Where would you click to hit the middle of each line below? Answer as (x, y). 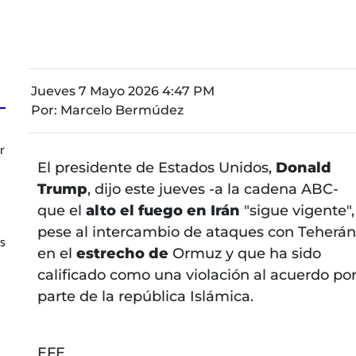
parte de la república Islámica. (145, 296)
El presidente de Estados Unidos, (156, 167)
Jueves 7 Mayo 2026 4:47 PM (122, 91)
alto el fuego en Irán (163, 210)
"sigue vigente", (297, 210)
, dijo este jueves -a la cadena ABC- (213, 189)
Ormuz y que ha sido (246, 253)
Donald (303, 167)
